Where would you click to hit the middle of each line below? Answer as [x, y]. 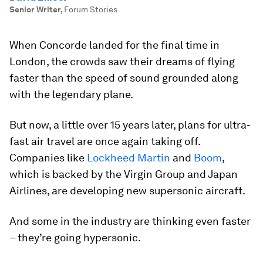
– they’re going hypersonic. [75, 237]
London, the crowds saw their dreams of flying [122, 61]
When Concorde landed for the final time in [114, 45]
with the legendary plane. [71, 94]
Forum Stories [91, 9]
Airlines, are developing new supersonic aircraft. [127, 190]
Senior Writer [35, 9]
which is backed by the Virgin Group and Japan [124, 174]
